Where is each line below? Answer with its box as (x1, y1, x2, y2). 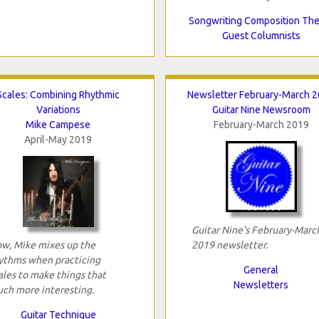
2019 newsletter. (191, 239, 268, 251)
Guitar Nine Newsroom (211, 103, 310, 115)
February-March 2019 (213, 118, 309, 130)
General (244, 263, 278, 276)
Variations (36, 103, 80, 115)
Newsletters (234, 278, 288, 291)
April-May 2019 (24, 133, 92, 145)
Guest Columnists (221, 29, 300, 41)
